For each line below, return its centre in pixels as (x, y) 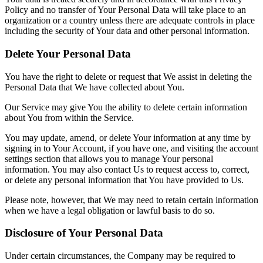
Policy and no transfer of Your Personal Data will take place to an (125, 10)
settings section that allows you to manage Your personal (109, 159)
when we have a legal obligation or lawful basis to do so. (110, 210)
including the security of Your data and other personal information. (127, 31)
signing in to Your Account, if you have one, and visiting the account (131, 148)
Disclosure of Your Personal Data (84, 233)
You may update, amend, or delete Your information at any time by (128, 137)
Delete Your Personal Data (68, 53)
